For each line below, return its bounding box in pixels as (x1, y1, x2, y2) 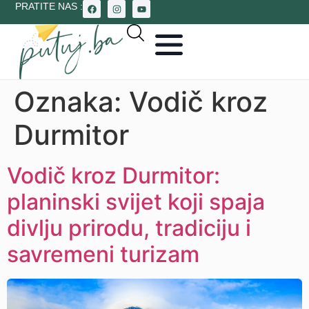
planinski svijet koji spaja (7, 188, 265, 215)
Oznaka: (14, 85, 129, 119)
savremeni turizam (7, 241, 199, 268)
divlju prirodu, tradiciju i (7, 215, 251, 241)
